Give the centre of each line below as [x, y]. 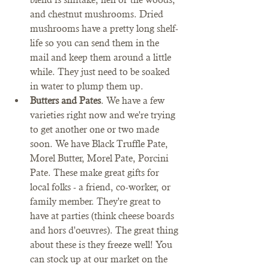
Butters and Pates [65, 100]
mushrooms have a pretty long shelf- [104, 28]
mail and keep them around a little [102, 57]
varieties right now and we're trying [104, 115]
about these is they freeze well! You [102, 244]
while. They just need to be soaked [101, 71]
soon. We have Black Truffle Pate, [100, 144]
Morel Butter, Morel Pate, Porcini [101, 158]
